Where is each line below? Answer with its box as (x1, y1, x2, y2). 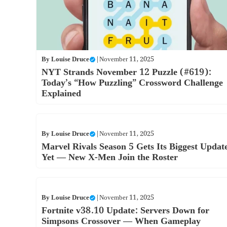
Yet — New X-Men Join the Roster (42, 149, 178, 165)
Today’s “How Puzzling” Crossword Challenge (42, 75, 223, 90)
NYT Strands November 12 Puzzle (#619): (42, 64, 211, 80)
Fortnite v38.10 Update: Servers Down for (42, 203, 209, 218)
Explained (42, 86, 81, 101)
